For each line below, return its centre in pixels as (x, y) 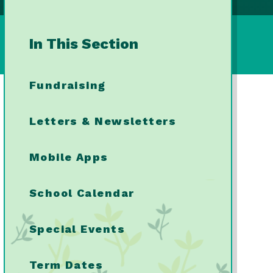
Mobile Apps (69, 157)
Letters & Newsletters (103, 121)
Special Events (77, 229)
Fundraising (67, 85)
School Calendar (82, 193)
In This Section (83, 44)
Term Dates (66, 265)
